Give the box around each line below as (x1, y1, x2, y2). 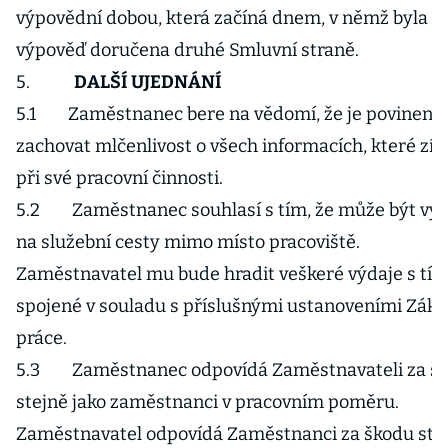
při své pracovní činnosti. (16, 167, 223, 189)
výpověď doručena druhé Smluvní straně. (16, 39, 359, 61)
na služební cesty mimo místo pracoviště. (16, 231, 360, 253)
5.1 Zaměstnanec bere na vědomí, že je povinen (16, 103, 433, 125)
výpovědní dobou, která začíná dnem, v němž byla (16, 7, 428, 29)
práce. (16, 327, 67, 349)
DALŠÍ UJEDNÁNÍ (74, 71, 222, 93)
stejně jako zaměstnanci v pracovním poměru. (16, 391, 399, 413)
